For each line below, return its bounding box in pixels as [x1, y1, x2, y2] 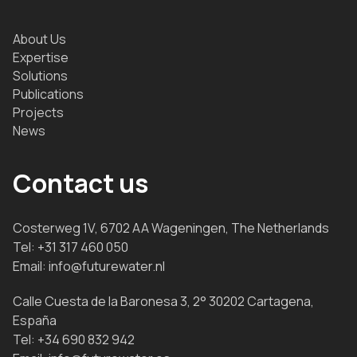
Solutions [13, 66, 68, 84]
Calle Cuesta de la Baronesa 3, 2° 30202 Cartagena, [13, 292, 314, 311]
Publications [13, 84, 84, 103]
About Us [13, 29, 66, 48]
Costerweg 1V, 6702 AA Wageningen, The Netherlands [13, 218, 329, 237]
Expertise [13, 48, 69, 66]
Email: [13, 257, 49, 275]
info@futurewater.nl [49, 257, 165, 275]
